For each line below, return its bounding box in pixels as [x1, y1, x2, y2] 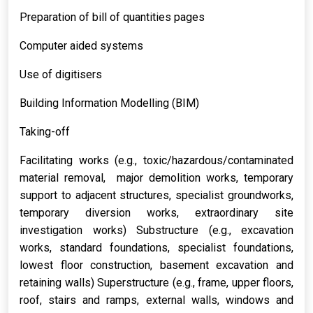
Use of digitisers [20, 68, 102, 81]
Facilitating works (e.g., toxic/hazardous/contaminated [20, 154, 293, 167]
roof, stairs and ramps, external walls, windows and [20, 293, 293, 307]
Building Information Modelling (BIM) [20, 96, 199, 110]
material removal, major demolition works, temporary [20, 171, 293, 184]
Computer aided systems [20, 39, 143, 52]
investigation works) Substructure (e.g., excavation [20, 224, 293, 237]
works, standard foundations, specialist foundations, [20, 241, 293, 254]
